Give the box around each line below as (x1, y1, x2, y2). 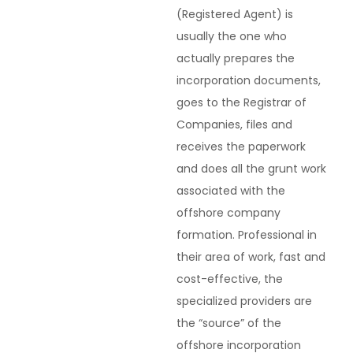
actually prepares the (176, 50, 295, 66)
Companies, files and (176, 117, 292, 132)
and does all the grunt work (176, 161, 326, 176)
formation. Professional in (176, 227, 317, 243)
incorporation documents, (176, 72, 321, 88)
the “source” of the (176, 315, 281, 331)
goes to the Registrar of (176, 95, 307, 110)
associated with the (176, 183, 285, 199)
